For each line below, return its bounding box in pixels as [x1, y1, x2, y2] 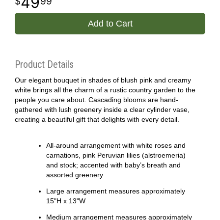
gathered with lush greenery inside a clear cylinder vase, [15, 106, 190, 114]
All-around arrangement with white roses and [46, 141, 186, 150]
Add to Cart [87, 19, 133, 29]
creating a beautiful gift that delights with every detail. [15, 115, 179, 124]
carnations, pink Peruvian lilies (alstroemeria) [46, 151, 186, 160]
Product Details [15, 58, 74, 71]
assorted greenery [46, 171, 103, 179]
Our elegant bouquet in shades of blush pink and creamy [15, 76, 191, 84]
